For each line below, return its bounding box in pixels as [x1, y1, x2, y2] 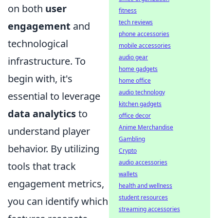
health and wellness [119, 182, 172, 190]
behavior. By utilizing [8, 142, 99, 155]
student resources [119, 193, 168, 201]
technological [8, 37, 68, 50]
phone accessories [119, 30, 169, 38]
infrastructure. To [8, 54, 86, 68]
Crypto [119, 146, 137, 155]
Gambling [119, 135, 145, 143]
